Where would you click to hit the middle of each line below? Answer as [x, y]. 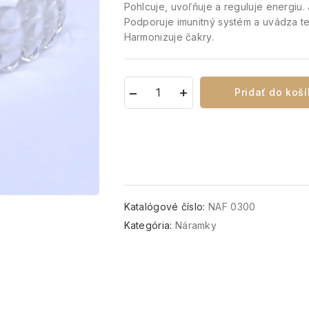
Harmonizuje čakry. [169, 37]
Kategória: [149, 226]
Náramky [196, 226]
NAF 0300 [232, 207]
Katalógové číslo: [166, 207]
